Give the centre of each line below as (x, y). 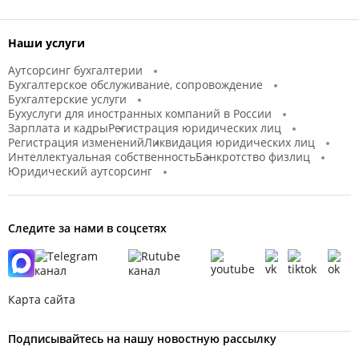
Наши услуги (46, 43)
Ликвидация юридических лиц (230, 143)
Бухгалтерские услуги (67, 99)
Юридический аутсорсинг (80, 171)
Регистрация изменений (76, 143)
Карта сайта (42, 300)
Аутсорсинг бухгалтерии (75, 71)
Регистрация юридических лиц (195, 128)
